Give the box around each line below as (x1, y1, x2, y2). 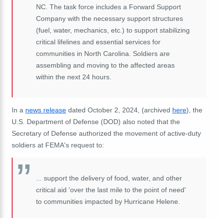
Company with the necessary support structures (36, 15, 183, 23)
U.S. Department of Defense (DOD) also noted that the (12, 118, 180, 126)
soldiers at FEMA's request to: (12, 141, 104, 149)
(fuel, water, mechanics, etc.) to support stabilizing (36, 26, 190, 35)
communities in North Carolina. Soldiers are (36, 50, 170, 58)
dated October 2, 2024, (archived (66, 106, 172, 114)
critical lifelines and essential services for (36, 38, 161, 46)
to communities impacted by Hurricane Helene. (36, 198, 180, 206)
